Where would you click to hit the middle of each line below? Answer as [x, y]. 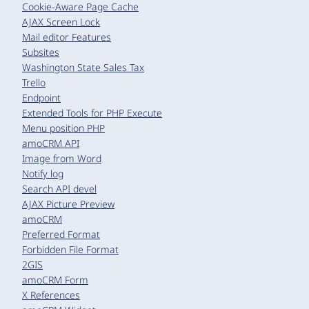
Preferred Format [61, 234]
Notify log [43, 173]
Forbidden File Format [70, 249]
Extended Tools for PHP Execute [92, 112]
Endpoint [41, 97]
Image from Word [62, 158]
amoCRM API [51, 143]
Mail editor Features [67, 37]
